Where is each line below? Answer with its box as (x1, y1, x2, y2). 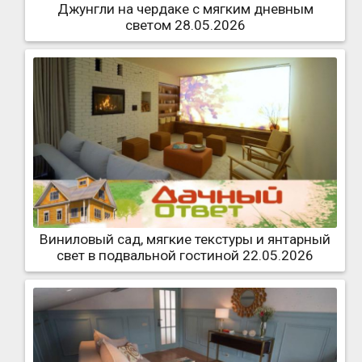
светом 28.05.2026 (124, 17, 246, 34)
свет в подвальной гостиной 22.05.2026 (57, 246, 314, 263)
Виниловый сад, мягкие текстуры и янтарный (40, 230, 330, 247)
